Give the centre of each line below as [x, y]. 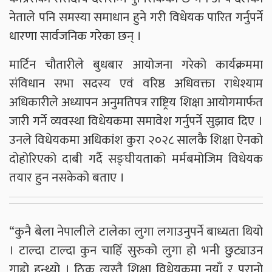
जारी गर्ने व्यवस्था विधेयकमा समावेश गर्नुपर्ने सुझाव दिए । [136, 121]
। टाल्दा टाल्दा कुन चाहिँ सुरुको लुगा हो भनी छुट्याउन [136, 251]
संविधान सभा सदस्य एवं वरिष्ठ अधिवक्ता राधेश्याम [136, 84]
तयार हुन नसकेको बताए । [68, 178]
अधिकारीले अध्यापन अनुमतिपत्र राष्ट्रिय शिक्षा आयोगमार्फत [136, 103]
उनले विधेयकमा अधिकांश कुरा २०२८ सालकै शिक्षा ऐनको [136, 140]
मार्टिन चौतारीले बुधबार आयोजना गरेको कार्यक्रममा [136, 65]
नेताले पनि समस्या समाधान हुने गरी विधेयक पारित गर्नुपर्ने [136, 18]
